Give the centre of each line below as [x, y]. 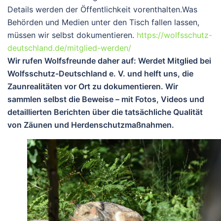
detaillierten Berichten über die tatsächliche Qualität [105, 112]
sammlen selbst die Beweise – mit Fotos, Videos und [106, 99]
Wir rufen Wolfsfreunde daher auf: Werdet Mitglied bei [109, 60]
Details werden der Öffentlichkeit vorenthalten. [95, 9]
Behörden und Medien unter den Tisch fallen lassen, [103, 22]
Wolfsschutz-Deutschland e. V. [66, 73]
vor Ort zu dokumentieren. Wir [120, 86]
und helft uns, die [159, 73]
